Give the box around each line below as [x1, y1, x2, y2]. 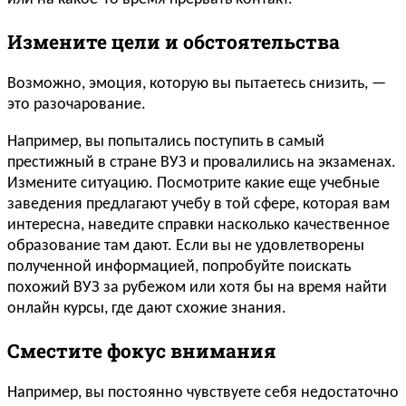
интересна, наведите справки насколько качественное [7, 217, 390, 235]
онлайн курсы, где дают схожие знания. [7, 300, 286, 318]
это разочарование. [7, 96, 146, 114]
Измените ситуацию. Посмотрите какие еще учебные [7, 175, 380, 193]
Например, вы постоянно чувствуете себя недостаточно [7, 384, 399, 402]
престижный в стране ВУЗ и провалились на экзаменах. [7, 154, 396, 172]
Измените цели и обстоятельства [7, 29, 340, 55]
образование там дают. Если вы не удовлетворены [7, 237, 364, 256]
